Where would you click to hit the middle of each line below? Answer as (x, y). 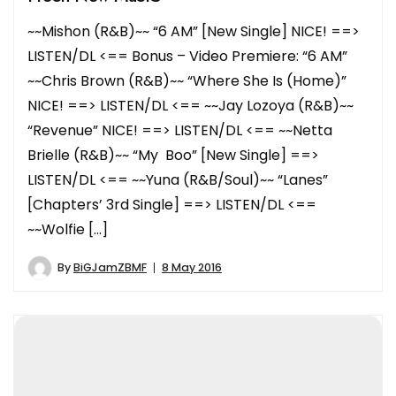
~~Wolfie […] (68, 230)
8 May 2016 (192, 268)
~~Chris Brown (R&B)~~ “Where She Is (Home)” (187, 81)
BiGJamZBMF (110, 268)
